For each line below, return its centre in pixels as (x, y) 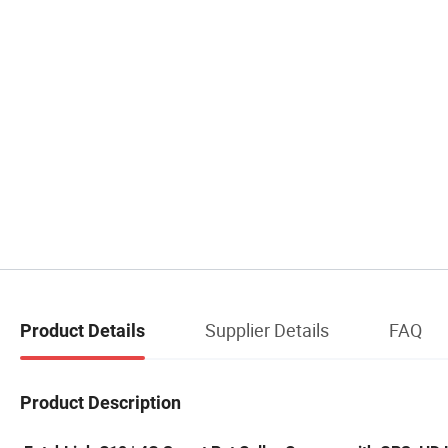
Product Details (82, 330)
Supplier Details (267, 329)
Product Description (100, 402)
